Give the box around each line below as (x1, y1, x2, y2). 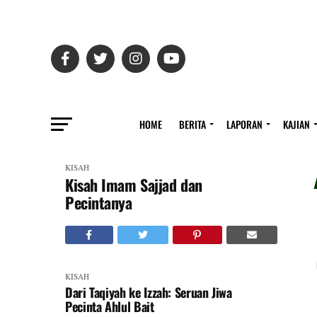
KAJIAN (283, 117, 310, 132)
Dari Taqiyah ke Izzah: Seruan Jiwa (65, 283, 232, 301)
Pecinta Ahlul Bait (65, 297, 154, 316)
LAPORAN (226, 117, 263, 132)
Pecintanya (65, 191, 132, 214)
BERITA (179, 117, 206, 132)
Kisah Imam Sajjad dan (65, 173, 202, 196)
